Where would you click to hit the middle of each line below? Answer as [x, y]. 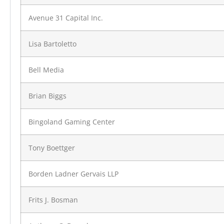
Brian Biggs [47, 96]
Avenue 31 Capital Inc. [66, 18]
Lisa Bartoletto [52, 44]
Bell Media [46, 70]
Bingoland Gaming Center [72, 122]
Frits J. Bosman [53, 200]
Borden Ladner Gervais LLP [73, 174]
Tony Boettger [52, 148]
